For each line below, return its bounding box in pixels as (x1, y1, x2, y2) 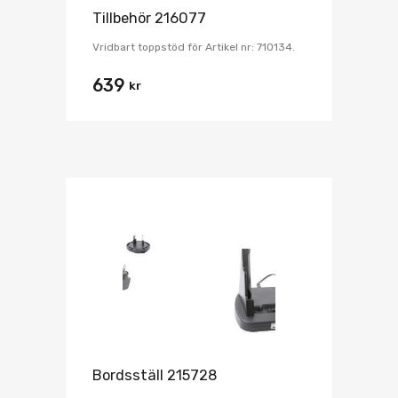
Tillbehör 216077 (92, 10, 206, 28)
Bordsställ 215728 (92, 366, 218, 384)
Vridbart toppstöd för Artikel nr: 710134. (92, 41, 295, 54)
